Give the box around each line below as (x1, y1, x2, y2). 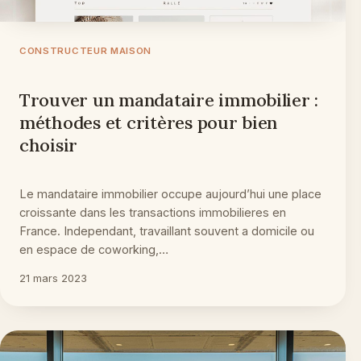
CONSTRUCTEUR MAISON (19, 45, 152, 57)
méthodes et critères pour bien (19, 111, 278, 135)
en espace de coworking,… (19, 243, 168, 257)
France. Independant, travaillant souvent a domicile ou (19, 224, 314, 239)
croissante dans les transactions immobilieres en (19, 205, 286, 220)
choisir (19, 134, 78, 157)
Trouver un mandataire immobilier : (19, 89, 319, 112)
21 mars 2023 (19, 272, 87, 285)
